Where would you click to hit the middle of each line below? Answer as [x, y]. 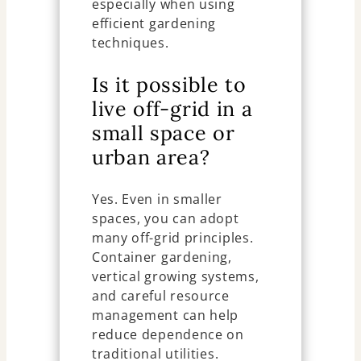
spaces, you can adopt [165, 218]
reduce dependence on [168, 334]
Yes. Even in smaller [157, 199]
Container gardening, [162, 257]
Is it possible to [169, 84]
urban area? [151, 157]
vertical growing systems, [175, 276]
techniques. [130, 42]
